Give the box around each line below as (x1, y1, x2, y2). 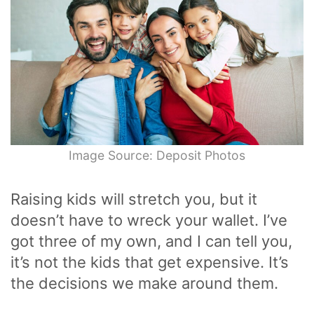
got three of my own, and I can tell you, (11, 231, 292, 250)
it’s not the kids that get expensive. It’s (11, 252, 289, 271)
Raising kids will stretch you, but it (11, 189, 257, 208)
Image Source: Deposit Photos (69, 147, 245, 163)
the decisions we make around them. (11, 273, 282, 292)
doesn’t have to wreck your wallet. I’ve (11, 210, 287, 229)
